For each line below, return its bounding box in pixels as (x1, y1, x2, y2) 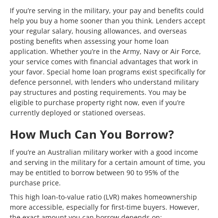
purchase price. (10, 178, 61, 187)
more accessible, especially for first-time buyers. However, (10, 202, 200, 212)
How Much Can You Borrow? (10, 126, 174, 142)
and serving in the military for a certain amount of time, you (10, 158, 205, 167)
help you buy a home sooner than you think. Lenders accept (10, 16, 205, 25)
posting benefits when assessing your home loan (10, 36, 169, 46)
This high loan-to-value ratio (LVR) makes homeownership (10, 192, 197, 201)
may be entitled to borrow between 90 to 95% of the (10, 168, 179, 177)
